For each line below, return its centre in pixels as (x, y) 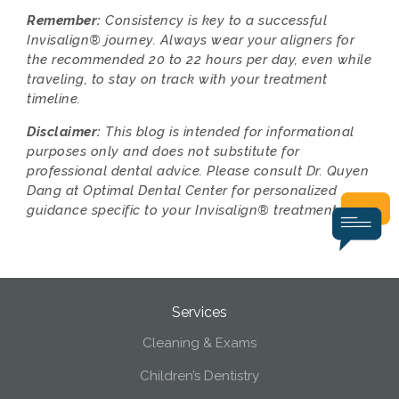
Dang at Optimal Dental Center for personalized (182, 191)
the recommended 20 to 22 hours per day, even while (199, 60)
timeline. (54, 99)
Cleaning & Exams (199, 343)
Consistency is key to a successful (214, 20)
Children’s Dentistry (199, 376)
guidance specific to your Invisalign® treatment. (183, 210)
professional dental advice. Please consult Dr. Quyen (198, 171)
